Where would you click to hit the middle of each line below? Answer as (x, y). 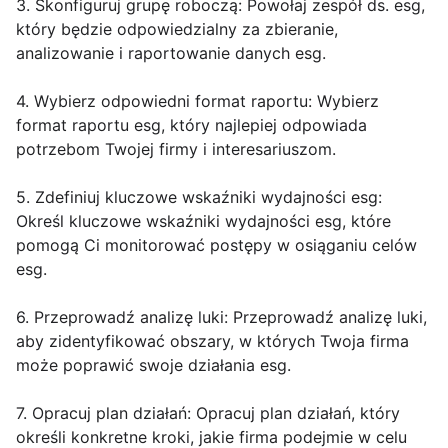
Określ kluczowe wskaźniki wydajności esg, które (203, 221)
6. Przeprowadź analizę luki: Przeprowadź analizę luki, (221, 317)
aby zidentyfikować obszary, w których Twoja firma (212, 341)
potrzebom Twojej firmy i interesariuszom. (176, 149)
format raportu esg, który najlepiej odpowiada (191, 125)
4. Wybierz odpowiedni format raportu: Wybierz (197, 101)
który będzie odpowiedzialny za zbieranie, (177, 29)
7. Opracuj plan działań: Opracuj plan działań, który (208, 413)
